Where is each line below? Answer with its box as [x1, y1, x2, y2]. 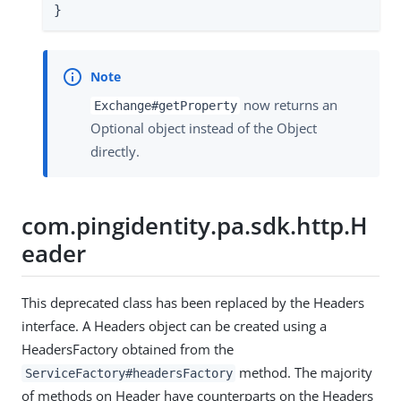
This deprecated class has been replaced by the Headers [21, 294, 364, 312]
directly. [90, 142, 140, 161]
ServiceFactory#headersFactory [24, 366, 233, 381]
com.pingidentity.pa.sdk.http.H [21, 209, 368, 242]
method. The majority [235, 363, 373, 382]
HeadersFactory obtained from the [21, 340, 234, 359]
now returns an [240, 96, 338, 115]
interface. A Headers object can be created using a [21, 317, 327, 336]
